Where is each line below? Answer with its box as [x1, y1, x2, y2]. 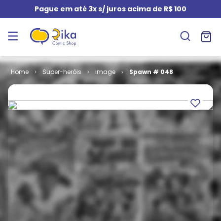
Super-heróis [42, 68, 81, 76]
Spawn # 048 [129, 68, 173, 76]
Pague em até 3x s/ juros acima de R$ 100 [35, 4, 186, 14]
